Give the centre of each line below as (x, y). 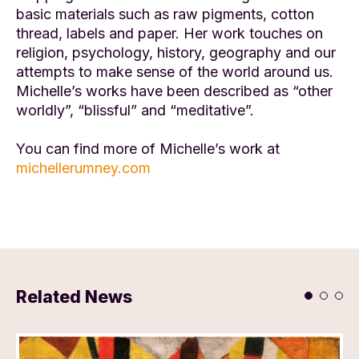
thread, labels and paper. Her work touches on (169, 33)
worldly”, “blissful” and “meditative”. (135, 110)
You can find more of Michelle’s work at (148, 148)
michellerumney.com (83, 167)
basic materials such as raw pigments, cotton (165, 14)
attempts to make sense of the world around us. (175, 71)
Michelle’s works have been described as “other (174, 91)
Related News (74, 296)
